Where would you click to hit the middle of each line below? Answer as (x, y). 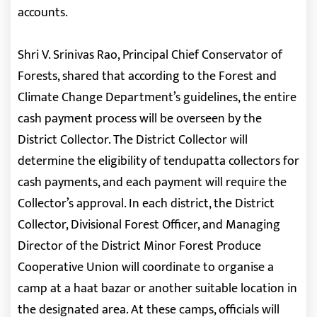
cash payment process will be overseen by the (140, 119)
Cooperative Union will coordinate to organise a (146, 267)
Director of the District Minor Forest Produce (139, 246)
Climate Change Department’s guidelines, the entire (157, 98)
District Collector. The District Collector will (133, 140)
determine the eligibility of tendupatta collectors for (158, 161)
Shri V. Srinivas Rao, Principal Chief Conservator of (150, 55)
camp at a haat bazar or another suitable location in (157, 289)
